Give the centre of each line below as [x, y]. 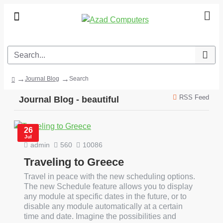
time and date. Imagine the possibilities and [100, 216]
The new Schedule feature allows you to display [108, 186]
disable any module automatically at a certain [103, 206]
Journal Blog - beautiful [69, 100]
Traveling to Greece [74, 162]
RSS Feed [194, 97]
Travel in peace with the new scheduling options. [110, 176]
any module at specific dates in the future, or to [105, 196]
